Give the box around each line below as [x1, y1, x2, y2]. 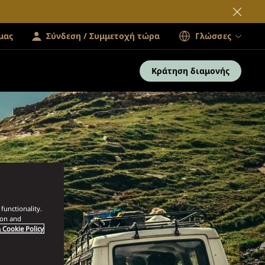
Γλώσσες [195, 30, 231, 41]
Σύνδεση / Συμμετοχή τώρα [46, 30, 160, 41]
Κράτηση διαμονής [151, 65, 230, 76]
